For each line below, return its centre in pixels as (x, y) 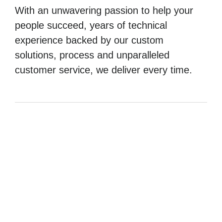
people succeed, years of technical (91, 26)
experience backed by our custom (89, 40)
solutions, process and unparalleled (92, 55)
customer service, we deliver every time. (104, 70)
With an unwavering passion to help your (104, 11)
